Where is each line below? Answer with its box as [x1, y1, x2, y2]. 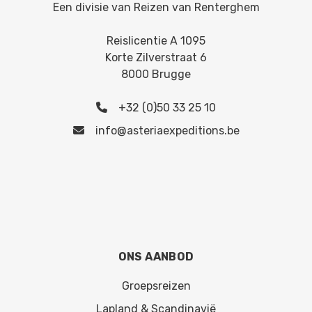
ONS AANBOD [118, 249, 194, 263]
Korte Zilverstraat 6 [105, 51, 207, 65]
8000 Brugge [121, 68, 191, 81]
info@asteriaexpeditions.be [95, 124, 240, 138]
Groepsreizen [121, 279, 191, 292]
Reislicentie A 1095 [107, 34, 205, 48]
